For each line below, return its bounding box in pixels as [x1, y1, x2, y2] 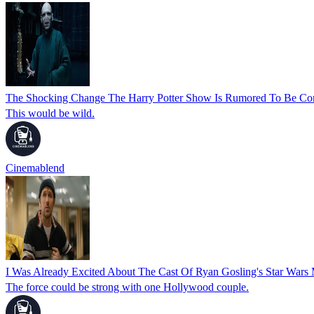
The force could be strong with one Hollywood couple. [6, 280, 249, 293]
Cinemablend [6, 161, 64, 174]
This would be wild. [6, 107, 95, 119]
